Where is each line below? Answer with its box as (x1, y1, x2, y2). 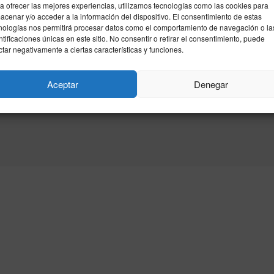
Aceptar (46, 77, 78, 91)
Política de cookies (24, 80, 92, 92)
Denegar (194, 77, 229, 91)
